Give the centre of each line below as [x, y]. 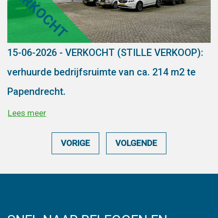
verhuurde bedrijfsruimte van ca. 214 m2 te [101, 72]
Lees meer [27, 113]
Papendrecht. [36, 91]
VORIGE [75, 143]
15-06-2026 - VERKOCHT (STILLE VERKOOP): [105, 53]
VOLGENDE [136, 143]
